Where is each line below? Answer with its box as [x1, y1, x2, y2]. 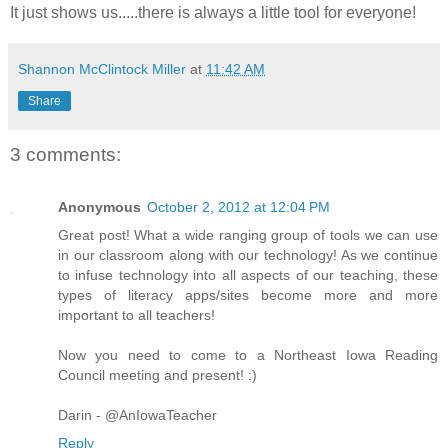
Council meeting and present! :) [58, 366, 257, 383]
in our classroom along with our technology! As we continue [58, 246, 438, 263]
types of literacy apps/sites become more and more [58, 286, 438, 303]
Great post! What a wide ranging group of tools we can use [58, 226, 438, 243]
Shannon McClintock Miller [18, 61, 186, 78]
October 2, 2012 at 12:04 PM [147, 198, 330, 215]
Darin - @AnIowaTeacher [58, 406, 217, 423]
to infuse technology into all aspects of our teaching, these [58, 266, 438, 283]
